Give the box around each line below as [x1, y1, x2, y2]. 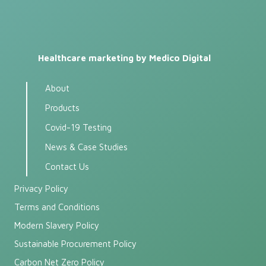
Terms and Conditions [14, 201, 100, 212]
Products [45, 102, 80, 113]
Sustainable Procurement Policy [14, 238, 137, 249]
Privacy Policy [14, 183, 68, 194]
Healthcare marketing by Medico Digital [38, 52, 211, 63]
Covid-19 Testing [45, 122, 112, 132]
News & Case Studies [45, 141, 128, 152]
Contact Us [45, 161, 89, 172]
